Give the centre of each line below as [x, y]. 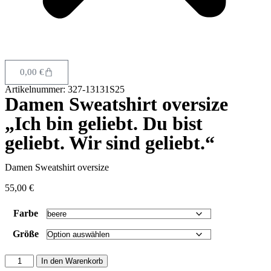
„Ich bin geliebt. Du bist [104, 124]
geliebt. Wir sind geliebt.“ [110, 143]
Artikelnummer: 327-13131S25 [65, 90]
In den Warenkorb [72, 261]
